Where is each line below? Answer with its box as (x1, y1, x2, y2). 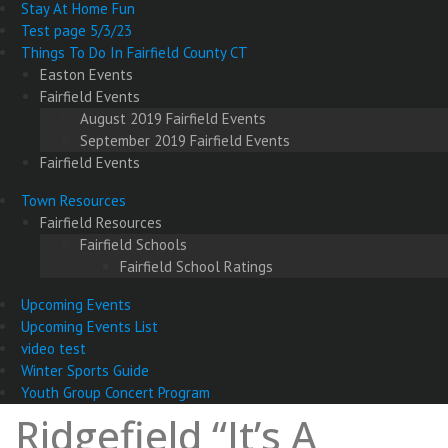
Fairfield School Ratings (120, 257, 273, 277)
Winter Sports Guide (21, 361, 149, 381)
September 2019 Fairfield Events (80, 131, 290, 151)
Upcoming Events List (21, 317, 158, 337)
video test (21, 339, 86, 359)
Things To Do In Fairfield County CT (21, 43, 248, 63)
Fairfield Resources (40, 213, 162, 233)
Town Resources (21, 191, 126, 211)
